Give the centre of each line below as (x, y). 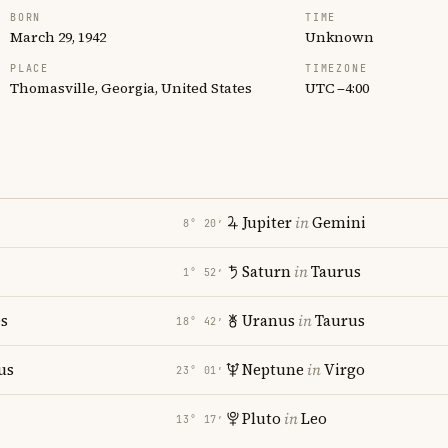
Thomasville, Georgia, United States (131, 88)
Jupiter (267, 222)
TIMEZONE (336, 68)
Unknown (339, 37)
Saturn (266, 271)
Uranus (268, 320)
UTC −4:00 (337, 88)
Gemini (339, 222)
